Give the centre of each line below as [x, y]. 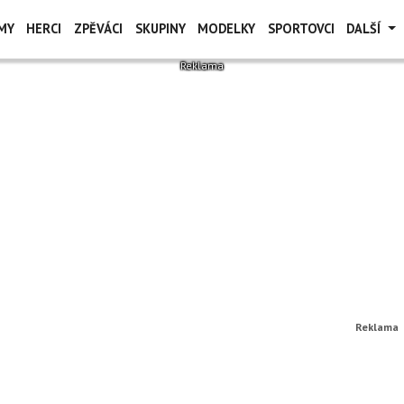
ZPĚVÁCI [98, 28]
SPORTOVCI [301, 28]
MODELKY [227, 28]
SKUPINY [160, 28]
